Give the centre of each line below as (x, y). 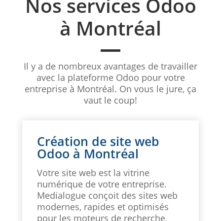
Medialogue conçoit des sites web (107, 195)
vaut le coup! (110, 100)
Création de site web (98, 141)
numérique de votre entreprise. (102, 184)
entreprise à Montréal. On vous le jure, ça (110, 89)
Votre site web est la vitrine (93, 172)
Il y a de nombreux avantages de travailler (110, 66)
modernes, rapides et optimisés (103, 206)
